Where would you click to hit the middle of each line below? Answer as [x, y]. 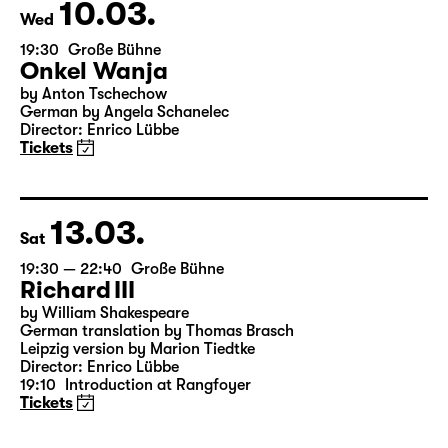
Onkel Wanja [94, 147]
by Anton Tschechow [93, 170]
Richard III [77, 366]
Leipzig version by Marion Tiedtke [137, 425]
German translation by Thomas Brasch [157, 407]
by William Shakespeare [104, 389]
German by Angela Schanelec [124, 188]
